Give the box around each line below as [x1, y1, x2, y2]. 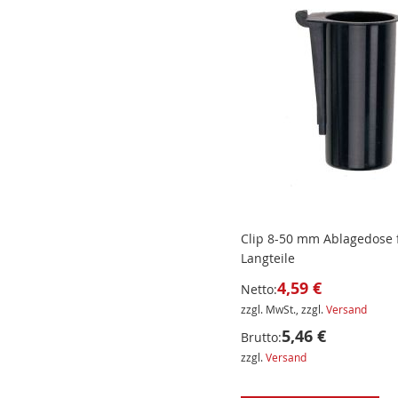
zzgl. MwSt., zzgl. [240, 302, 326, 317]
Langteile [240, 250, 295, 267]
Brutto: [240, 329, 282, 346]
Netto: [240, 281, 277, 298]
